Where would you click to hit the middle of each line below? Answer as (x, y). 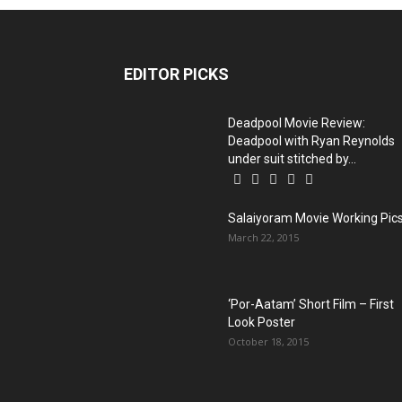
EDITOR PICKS (176, 74)
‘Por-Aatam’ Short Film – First (311, 304)
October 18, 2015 (268, 341)
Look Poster (262, 322)
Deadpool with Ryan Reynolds (311, 140)
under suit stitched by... (292, 158)
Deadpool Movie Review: (297, 122)
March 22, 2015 (263, 237)
